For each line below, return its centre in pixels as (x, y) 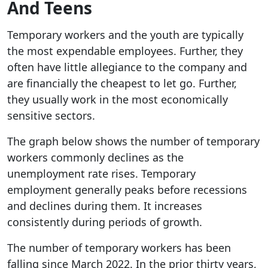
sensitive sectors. (51, 115)
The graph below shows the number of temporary (133, 141)
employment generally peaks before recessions (127, 189)
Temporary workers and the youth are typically (125, 34)
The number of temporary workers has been (119, 247)
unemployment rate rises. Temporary (101, 173)
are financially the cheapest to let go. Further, (122, 83)
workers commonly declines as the (95, 157)
